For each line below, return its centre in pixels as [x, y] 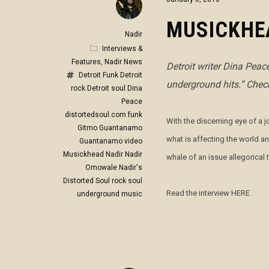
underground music [110, 194]
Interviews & [122, 49]
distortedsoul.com [95, 115]
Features [86, 62]
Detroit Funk [98, 75]
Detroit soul [106, 88]
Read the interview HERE [208, 193]
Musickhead [83, 154]
